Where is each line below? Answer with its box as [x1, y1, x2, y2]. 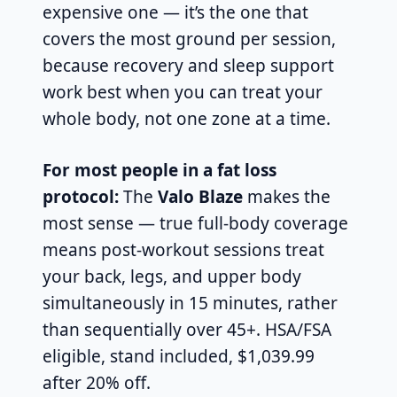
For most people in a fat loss [43, 158, 276, 182]
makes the [243, 184, 331, 208]
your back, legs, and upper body [43, 264, 301, 288]
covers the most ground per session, [43, 27, 336, 51]
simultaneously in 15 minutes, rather [43, 291, 338, 315]
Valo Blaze [158, 184, 243, 208]
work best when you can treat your [43, 80, 323, 104]
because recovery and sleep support [43, 53, 334, 77]
